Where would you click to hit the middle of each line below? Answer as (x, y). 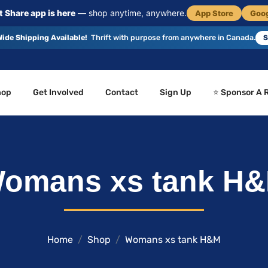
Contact (122, 93)
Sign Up (176, 93)
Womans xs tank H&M (173, 239)
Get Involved (59, 93)
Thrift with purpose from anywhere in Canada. (173, 37)
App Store (214, 13)
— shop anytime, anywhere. (131, 13)
